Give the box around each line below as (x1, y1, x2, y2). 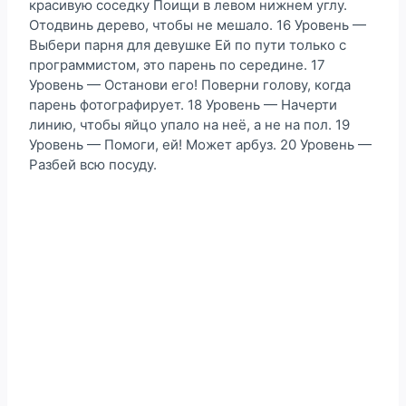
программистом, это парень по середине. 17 (29, 55, 325, 73)
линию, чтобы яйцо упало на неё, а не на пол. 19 (29, 115, 350, 133)
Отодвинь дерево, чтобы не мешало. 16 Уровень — (29, 15, 366, 34)
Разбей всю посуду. (29, 155, 157, 173)
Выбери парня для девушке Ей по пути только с (29, 35, 346, 53)
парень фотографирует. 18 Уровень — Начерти (29, 95, 337, 113)
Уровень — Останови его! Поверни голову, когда (29, 75, 351, 93)
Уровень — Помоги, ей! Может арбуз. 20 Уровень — (29, 135, 372, 153)
